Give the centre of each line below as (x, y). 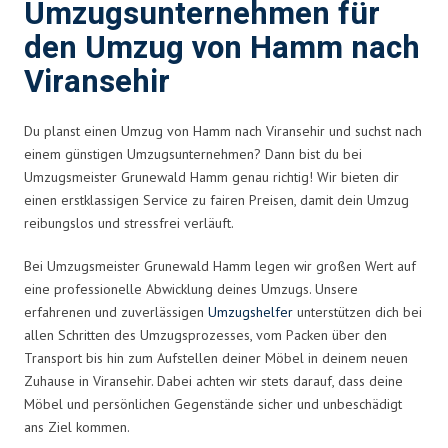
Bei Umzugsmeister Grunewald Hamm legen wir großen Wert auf (220, 265)
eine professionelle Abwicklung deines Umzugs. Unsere (191, 288)
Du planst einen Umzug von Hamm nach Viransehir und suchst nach (223, 130)
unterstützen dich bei (357, 311)
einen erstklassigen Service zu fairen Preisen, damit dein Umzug (216, 199)
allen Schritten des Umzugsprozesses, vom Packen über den (205, 334)
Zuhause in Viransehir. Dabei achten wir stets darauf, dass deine (213, 380)
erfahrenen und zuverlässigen (116, 311)
